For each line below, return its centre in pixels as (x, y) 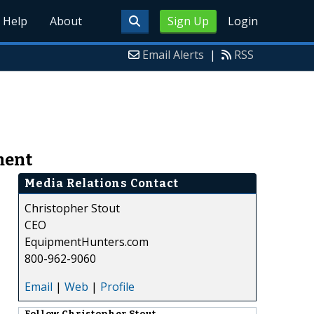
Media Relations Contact (102, 183)
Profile (117, 286)
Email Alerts (173, 55)
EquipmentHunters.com (87, 241)
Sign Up (188, 21)
